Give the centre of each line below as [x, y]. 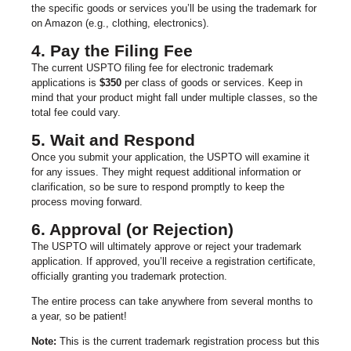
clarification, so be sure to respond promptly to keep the [158, 186]
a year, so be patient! [79, 316]
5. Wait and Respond [113, 139]
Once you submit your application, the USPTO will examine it [170, 157]
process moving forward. [87, 201]
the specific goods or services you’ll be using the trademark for [174, 8]
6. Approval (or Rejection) [132, 229]
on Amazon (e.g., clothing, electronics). [120, 23]
